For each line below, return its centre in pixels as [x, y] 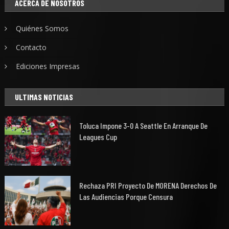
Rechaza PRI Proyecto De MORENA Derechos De [148, 185]
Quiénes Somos [42, 29]
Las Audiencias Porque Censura [126, 196]
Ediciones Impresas [48, 66]
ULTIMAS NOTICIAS [44, 97]
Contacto [31, 48]
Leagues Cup [98, 137]
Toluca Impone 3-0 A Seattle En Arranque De [144, 126]
